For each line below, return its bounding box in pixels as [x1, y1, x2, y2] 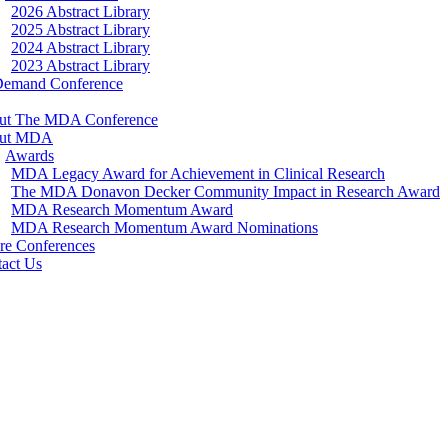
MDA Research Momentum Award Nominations [11, 219, 318, 236]
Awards [5, 147, 54, 164]
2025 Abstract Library [11, 21, 150, 38]
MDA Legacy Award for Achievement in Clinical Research [11, 165, 385, 182]
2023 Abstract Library [11, 57, 150, 74]
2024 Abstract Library [11, 39, 150, 56]
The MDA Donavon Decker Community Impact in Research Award [11, 183, 440, 200]
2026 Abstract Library [11, 3, 150, 20]
